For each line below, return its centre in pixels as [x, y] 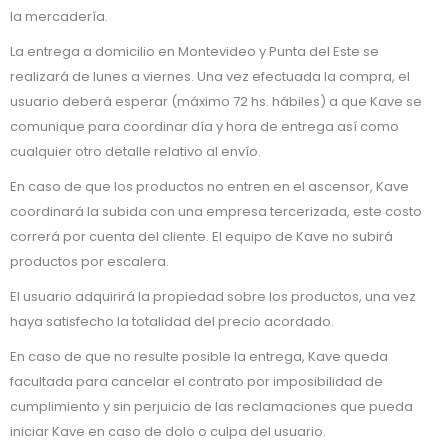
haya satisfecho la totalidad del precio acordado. [172, 321]
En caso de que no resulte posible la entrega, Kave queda [199, 356]
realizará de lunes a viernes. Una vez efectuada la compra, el [210, 76]
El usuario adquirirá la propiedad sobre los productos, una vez [213, 296]
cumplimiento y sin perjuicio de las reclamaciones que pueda [211, 406]
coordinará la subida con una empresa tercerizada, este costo [216, 211]
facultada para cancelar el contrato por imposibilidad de [196, 381]
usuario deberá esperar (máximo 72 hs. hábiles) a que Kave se [216, 101]
